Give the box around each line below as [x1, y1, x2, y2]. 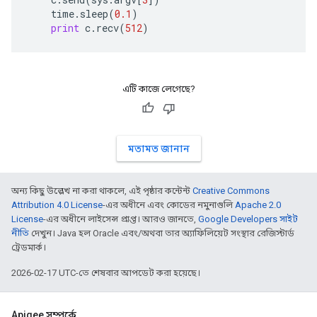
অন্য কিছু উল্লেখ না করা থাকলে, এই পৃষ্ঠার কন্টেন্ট [11, 185, 192, 196]
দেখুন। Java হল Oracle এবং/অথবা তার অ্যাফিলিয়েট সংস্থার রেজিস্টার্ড [29, 228, 294, 238]
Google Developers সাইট [198, 214, 298, 224]
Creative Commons [192, 185, 270, 196]
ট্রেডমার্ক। [11, 242, 46, 253]
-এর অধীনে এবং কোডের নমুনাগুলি [103, 200, 235, 210]
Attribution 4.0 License [11, 200, 103, 210]
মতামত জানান [127, 143, 190, 154]
